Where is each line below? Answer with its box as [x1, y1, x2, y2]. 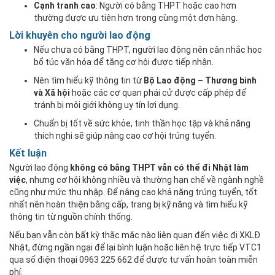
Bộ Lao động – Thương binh [144, 75, 257, 85]
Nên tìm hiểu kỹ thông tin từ [34, 75, 144, 85]
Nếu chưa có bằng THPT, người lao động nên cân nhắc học [34, 44, 262, 55]
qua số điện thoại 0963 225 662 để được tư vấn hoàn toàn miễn [9, 254, 258, 265]
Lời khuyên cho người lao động [9, 29, 150, 41]
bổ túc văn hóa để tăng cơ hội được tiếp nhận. [34, 56, 214, 67]
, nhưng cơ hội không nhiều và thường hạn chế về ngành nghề [26, 174, 264, 185]
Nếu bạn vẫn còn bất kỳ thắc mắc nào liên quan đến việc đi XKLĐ [9, 230, 260, 240]
